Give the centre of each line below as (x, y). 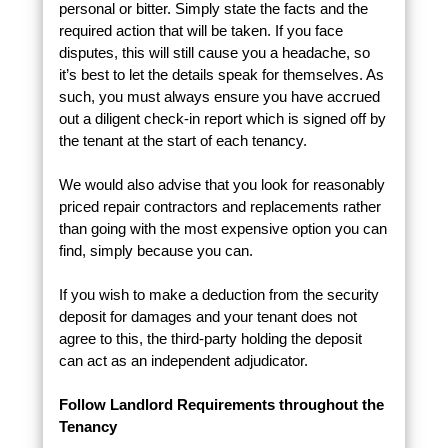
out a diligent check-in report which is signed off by (222, 119)
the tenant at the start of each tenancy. (182, 141)
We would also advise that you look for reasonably (221, 185)
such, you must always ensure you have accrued (219, 97)
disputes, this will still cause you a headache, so (214, 53)
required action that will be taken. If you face (200, 31)
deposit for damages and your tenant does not (207, 317)
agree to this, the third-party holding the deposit (210, 339)
